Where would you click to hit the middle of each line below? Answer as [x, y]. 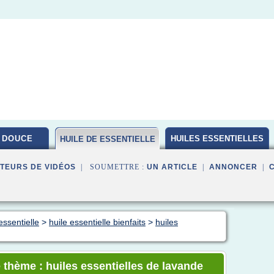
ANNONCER [233, 167]
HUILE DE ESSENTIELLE [108, 139]
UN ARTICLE [172, 167]
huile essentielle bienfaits [97, 222]
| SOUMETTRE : [111, 167]
